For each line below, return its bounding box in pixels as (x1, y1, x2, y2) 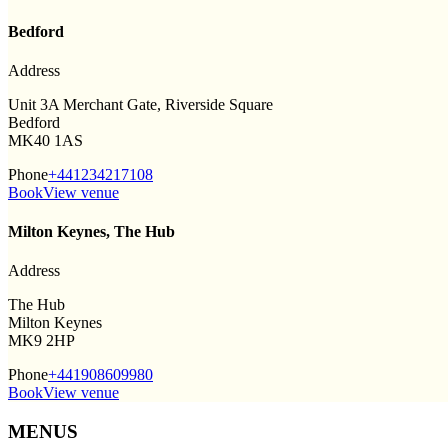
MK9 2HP (8, 332, 75, 350)
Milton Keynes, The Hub (8, 223, 175, 241)
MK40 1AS (8, 131, 83, 149)
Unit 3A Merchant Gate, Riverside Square (8, 95, 273, 113)
